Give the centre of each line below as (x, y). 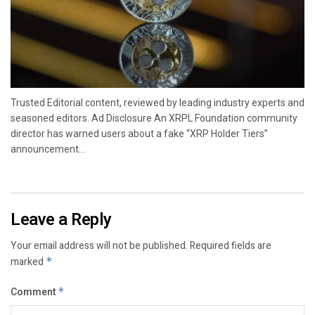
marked (28, 262)
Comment (34, 292)
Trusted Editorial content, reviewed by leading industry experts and (157, 102)
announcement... (48, 149)
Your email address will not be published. (99, 245)
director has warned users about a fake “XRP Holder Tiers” (139, 133)
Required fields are (231, 245)
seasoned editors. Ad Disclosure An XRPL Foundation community (154, 118)
